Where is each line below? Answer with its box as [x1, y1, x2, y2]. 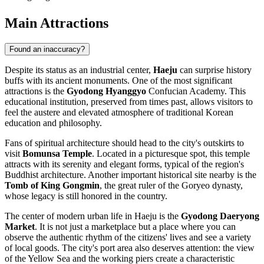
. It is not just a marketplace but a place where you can [35, 221, 236, 232]
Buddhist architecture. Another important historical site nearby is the [5, 169, 256, 180]
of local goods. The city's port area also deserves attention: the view [5, 242, 255, 253]
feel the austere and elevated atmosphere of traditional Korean [5, 107, 233, 117]
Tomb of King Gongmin [5, 180, 100, 190]
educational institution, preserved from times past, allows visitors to [5, 96, 253, 107]
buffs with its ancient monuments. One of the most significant [5, 75, 232, 85]
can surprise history [177, 64, 252, 75]
